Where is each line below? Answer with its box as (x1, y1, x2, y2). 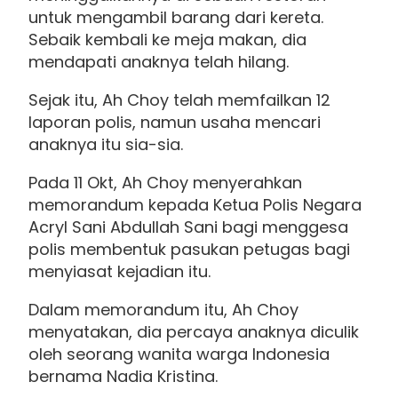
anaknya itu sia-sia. (28, 133, 183, 156)
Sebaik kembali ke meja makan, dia (28, 28, 306, 52)
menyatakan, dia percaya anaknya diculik (28, 321, 359, 344)
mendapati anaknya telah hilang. (28, 51, 289, 74)
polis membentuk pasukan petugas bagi (28, 238, 350, 261)
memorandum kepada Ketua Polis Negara (28, 194, 362, 217)
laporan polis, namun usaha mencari (28, 111, 321, 134)
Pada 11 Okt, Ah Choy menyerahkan (28, 171, 302, 195)
